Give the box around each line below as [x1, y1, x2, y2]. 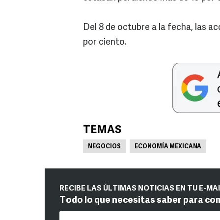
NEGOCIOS [88, 144, 121, 150]
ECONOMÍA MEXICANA [135, 144, 201, 150]
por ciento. [83, 38, 127, 47]
